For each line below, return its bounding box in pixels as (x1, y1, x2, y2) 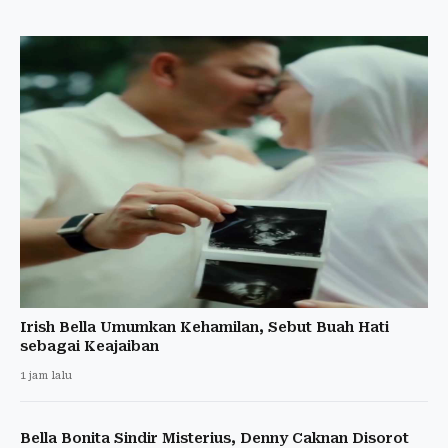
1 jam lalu (20, 368, 72, 382)
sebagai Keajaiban (20, 337, 159, 354)
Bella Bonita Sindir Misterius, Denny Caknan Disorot (20, 429, 409, 446)
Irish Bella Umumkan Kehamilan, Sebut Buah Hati (20, 318, 389, 335)
